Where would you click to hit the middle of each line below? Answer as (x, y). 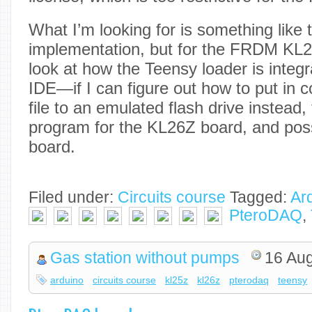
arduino (67, 280)
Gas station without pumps (145, 258)
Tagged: (258, 197)
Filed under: (73, 197)
